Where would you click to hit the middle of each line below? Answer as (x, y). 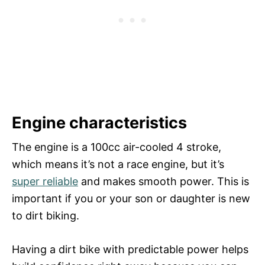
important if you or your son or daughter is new (131, 198)
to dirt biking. (46, 215)
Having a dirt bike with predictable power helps (130, 249)
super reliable (45, 181)
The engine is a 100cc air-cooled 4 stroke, (117, 147)
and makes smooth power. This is (164, 181)
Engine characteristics (99, 122)
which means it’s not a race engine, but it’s (118, 164)
